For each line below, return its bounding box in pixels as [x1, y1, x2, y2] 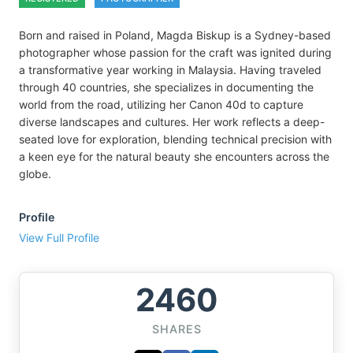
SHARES [151, 322, 202, 336]
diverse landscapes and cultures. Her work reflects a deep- [19, 115, 325, 129]
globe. [19, 167, 51, 181]
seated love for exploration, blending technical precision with [19, 132, 332, 147]
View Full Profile [19, 231, 99, 245]
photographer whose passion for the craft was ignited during [19, 46, 332, 60]
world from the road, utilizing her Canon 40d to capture [19, 98, 303, 112]
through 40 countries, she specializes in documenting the [19, 80, 314, 95]
